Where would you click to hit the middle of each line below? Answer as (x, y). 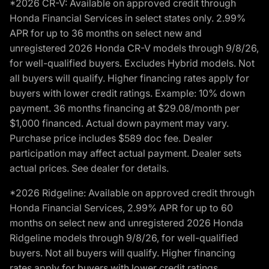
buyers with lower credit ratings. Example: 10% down (127, 93)
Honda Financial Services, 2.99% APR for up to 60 (121, 208)
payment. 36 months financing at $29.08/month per (125, 108)
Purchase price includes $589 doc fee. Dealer (111, 138)
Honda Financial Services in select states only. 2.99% (128, 18)
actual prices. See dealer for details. (89, 168)
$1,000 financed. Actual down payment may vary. (119, 123)
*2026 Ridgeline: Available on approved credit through (132, 193)
